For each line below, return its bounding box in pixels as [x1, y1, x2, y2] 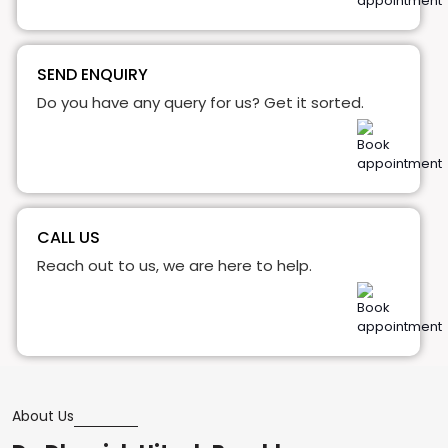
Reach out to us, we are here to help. [37, 254, 312, 276]
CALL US [37, 225, 100, 249]
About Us [12, 405, 74, 426]
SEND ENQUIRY [37, 62, 148, 86]
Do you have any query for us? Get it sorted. [37, 91, 364, 113]
